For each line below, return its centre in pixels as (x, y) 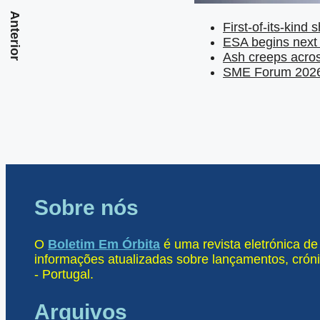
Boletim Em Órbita (104, 245)
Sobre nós (86, 208)
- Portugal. (64, 275)
